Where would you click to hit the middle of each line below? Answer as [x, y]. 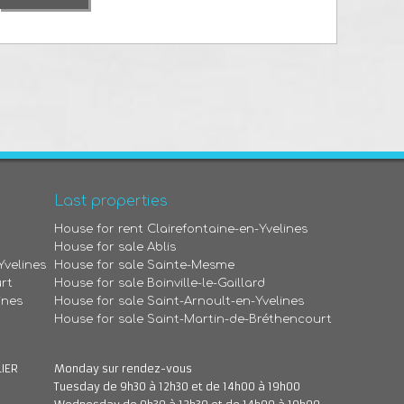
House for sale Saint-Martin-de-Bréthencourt [193, 319]
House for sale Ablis [115, 247]
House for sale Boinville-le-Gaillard [160, 283]
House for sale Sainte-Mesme [145, 265]
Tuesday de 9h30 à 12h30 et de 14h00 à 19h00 [178, 386]
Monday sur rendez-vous [124, 368]
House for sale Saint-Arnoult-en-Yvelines [179, 301]
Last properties [111, 201]
